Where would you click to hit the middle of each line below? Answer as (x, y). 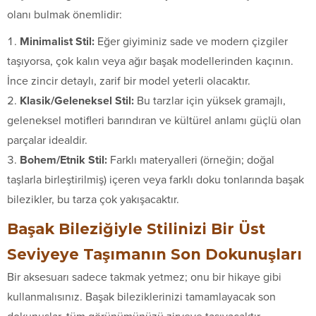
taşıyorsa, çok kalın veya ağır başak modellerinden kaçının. (150, 61)
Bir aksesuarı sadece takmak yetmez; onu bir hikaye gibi (144, 277)
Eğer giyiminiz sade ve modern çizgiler (191, 41)
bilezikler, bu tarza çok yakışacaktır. (93, 199)
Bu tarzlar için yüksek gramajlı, (210, 101)
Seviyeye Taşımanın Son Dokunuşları (154, 254)
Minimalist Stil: (57, 41)
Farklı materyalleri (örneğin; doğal (191, 160)
